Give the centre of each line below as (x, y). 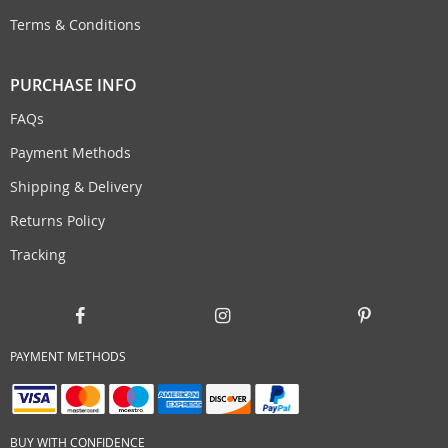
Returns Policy (57, 221)
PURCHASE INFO (73, 85)
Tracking (38, 255)
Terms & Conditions (75, 25)
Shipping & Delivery (76, 187)
